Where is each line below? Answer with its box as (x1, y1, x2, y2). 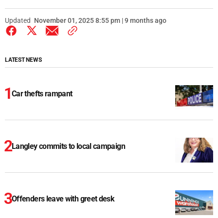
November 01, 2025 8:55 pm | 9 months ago (34, 17, 166, 25)
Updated (5, 17, 31, 25)
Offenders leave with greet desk (12, 194, 115, 204)
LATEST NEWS (5, 56, 42, 64)
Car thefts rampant (12, 89, 73, 99)
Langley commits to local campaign (12, 142, 125, 151)
